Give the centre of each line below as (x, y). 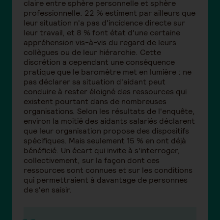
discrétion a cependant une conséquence (99, 62)
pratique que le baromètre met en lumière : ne (108, 72)
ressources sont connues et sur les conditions (108, 170)
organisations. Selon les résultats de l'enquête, (109, 111)
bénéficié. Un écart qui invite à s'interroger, (102, 151)
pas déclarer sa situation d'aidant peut (95, 82)
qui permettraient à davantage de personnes (106, 180)
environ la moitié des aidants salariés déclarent (109, 121)
